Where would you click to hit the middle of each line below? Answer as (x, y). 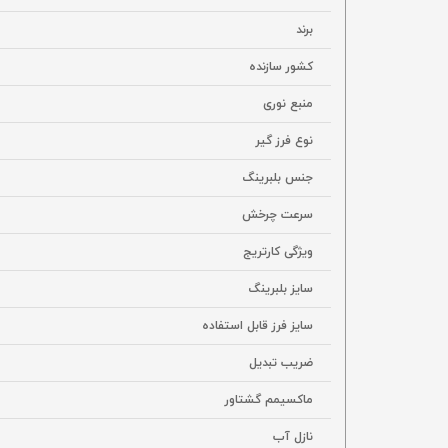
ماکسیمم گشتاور (269, 400)
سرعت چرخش (277, 215)
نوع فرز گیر (284, 141)
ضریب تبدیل (281, 363)
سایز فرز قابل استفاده (257, 326)
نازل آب (293, 437)
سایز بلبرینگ (281, 289)
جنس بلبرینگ (278, 178)
